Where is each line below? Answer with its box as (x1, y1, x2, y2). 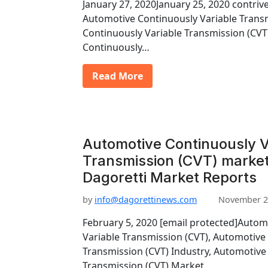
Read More (92, 69, 143, 83)
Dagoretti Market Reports (83, 169, 257, 186)
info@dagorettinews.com (95, 194, 197, 205)
